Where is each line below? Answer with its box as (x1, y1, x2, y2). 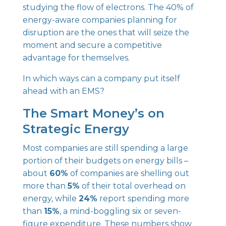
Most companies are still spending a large (22, 143, 188, 153)
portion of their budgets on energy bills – (22, 156, 188, 165)
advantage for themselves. (22, 53, 130, 63)
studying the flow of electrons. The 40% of (22, 3, 194, 12)
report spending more (97, 194, 189, 203)
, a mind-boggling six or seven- (59, 206, 181, 216)
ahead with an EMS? (22, 86, 104, 96)
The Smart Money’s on (22, 106, 164, 121)
